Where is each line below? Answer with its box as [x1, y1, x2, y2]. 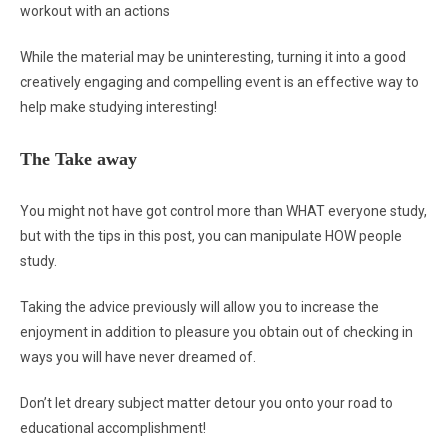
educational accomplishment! [20, 420, 206, 436]
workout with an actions [20, 3, 170, 19]
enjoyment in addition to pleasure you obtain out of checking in [20, 324, 413, 340]
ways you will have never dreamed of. [20, 349, 256, 365]
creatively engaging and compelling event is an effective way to [20, 74, 419, 90]
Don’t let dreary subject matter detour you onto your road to [20, 395, 393, 411]
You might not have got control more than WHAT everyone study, [20, 203, 427, 219]
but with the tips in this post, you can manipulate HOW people [20, 228, 402, 244]
